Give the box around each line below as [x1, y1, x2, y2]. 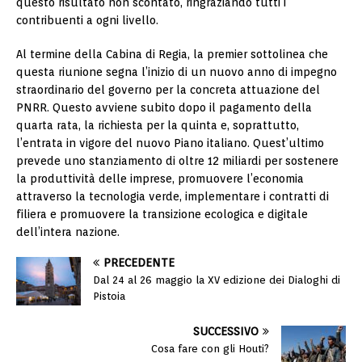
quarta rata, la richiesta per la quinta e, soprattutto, [16, 119, 299, 133]
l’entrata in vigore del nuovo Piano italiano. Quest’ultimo [16, 137, 324, 150]
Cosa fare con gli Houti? [151, 343, 269, 356]
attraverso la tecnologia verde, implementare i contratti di [16, 190, 329, 204]
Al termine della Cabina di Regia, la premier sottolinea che [16, 48, 328, 61]
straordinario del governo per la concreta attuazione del [16, 83, 320, 97]
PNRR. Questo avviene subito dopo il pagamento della [16, 101, 312, 115]
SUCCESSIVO [193, 325, 259, 339]
